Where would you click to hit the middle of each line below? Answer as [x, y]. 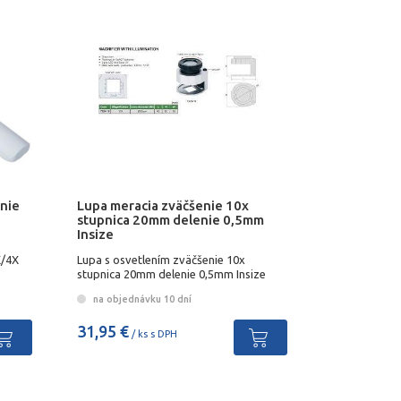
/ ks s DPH [153, 333]
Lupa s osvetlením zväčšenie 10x [161, 259]
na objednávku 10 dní [141, 299]
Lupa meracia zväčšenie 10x [162, 205]
